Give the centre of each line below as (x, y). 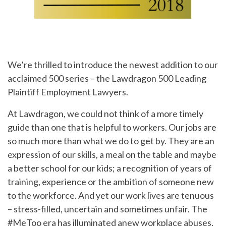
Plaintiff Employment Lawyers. (68, 92)
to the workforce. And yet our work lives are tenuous (111, 195)
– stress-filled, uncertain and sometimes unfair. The (107, 209)
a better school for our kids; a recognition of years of (110, 168)
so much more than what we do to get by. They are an (111, 140)
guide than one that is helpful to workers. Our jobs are (112, 127)
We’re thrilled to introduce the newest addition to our (113, 64)
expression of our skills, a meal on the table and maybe (112, 154)
